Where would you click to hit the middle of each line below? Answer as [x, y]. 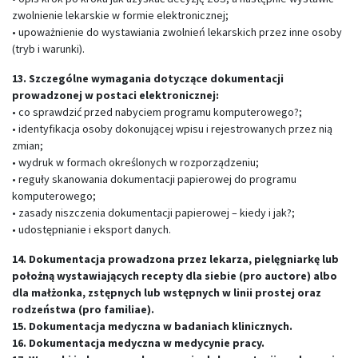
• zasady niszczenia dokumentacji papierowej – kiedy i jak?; [153, 213]
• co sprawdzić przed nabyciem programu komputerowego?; [157, 112]
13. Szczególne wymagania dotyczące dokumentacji [148, 78]
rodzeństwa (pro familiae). [83, 309]
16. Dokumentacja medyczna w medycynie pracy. [138, 343]
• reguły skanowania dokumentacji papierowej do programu [154, 179]
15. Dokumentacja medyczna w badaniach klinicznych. [152, 326]
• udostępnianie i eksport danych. [91, 229]
